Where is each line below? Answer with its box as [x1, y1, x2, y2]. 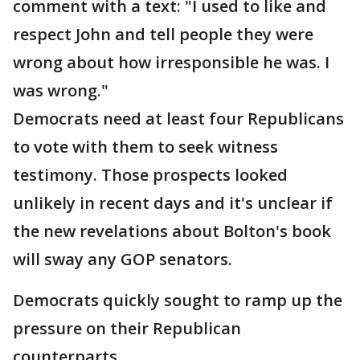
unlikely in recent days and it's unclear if [13, 192, 333, 215]
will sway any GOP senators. [13, 248, 232, 271]
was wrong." [13, 80, 108, 102]
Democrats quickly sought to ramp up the [13, 289, 342, 312]
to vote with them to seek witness [13, 136, 278, 158]
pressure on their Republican [13, 317, 241, 340]
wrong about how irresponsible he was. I [13, 51, 329, 74]
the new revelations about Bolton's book [13, 220, 331, 243]
